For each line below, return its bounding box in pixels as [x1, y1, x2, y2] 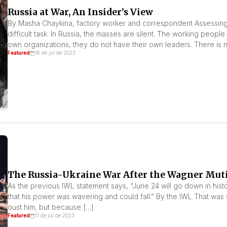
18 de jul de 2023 [34, 50, 75, 56]
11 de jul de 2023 [34, 212, 74, 218]
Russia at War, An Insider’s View [7, 6, 153, 18]
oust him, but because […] [7, 202, 94, 211]
